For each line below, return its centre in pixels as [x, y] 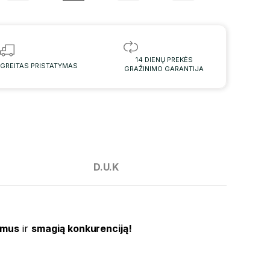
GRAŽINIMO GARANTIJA [164, 69]
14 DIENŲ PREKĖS [164, 60]
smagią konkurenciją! [82, 229]
